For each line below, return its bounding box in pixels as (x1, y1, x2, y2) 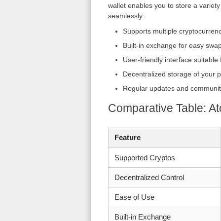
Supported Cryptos (114, 153, 175, 162)
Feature (114, 133, 141, 142)
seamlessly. (108, 12, 144, 20)
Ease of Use (114, 193, 154, 201)
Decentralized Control (114, 173, 184, 182)
